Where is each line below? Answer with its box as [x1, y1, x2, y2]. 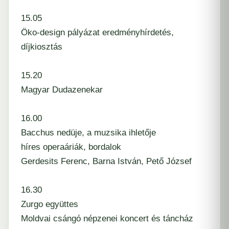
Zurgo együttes [21, 199, 78, 209]
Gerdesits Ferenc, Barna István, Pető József [21, 156, 192, 166]
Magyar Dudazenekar [21, 85, 103, 95]
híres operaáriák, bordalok [21, 142, 121, 152]
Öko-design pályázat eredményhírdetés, [21, 28, 174, 37]
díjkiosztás [21, 42, 62, 52]
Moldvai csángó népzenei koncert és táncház [21, 214, 193, 223]
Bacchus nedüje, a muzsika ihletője [21, 128, 156, 138]
